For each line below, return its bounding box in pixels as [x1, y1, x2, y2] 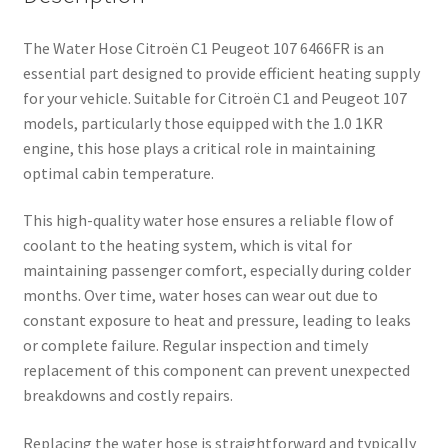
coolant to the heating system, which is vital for [22, 235, 352, 256]
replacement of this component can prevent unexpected [22, 360, 410, 381]
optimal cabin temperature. [22, 162, 214, 183]
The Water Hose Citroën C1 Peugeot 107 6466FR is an [22, 37, 384, 58]
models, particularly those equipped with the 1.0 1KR [22, 112, 383, 133]
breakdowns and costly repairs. [22, 385, 233, 406]
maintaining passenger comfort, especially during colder [22, 260, 411, 281]
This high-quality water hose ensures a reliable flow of [22, 210, 394, 231]
